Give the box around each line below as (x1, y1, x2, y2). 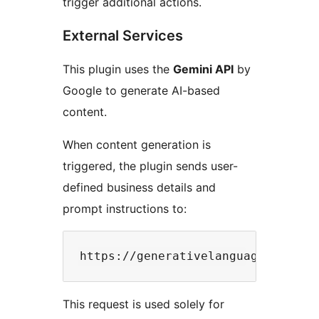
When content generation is (63, 137, 211, 152)
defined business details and (63, 179, 216, 194)
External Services (63, 26, 183, 44)
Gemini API (173, 61, 234, 76)
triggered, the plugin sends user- (63, 158, 238, 173)
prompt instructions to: (63, 201, 187, 216)
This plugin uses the (63, 61, 173, 76)
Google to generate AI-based (63, 83, 220, 98)
